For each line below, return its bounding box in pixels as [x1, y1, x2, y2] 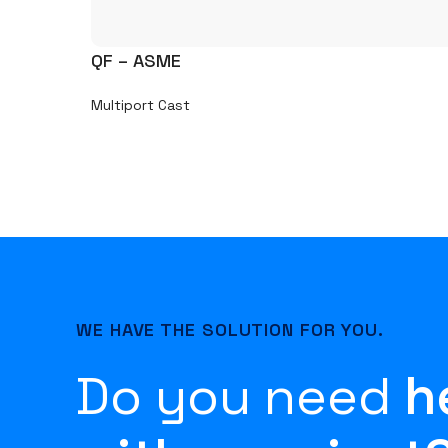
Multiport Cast [91, 96, 190, 115]
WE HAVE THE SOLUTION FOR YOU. [76, 318, 385, 342]
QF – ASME [91, 49, 181, 73]
